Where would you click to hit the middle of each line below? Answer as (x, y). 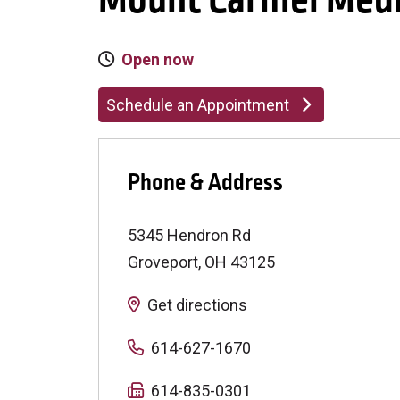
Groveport (163, 262)
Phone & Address (205, 183)
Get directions (197, 305)
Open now (158, 59)
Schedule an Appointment (198, 105)
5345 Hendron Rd (189, 235)
